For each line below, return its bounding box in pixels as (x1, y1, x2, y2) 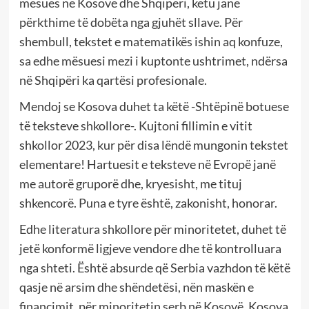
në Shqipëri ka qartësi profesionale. (19, 72, 207, 88)
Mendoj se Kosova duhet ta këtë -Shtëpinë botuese (19, 98, 289, 114)
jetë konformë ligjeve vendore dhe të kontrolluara (19, 240, 281, 256)
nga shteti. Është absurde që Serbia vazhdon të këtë (19, 259, 290, 275)
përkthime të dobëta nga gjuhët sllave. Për (19, 14, 243, 30)
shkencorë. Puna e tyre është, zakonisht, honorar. (19, 195, 277, 210)
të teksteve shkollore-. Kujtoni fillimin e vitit (19, 117, 252, 133)
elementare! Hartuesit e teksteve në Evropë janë (19, 156, 276, 172)
